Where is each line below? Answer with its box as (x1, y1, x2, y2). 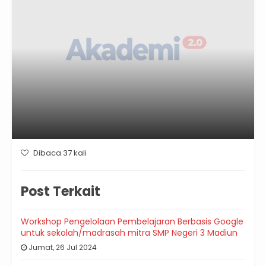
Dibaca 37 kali (31, 147, 87, 159)
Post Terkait (21, 182, 100, 201)
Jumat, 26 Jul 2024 (27, 242, 97, 253)
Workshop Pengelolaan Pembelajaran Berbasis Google (21, 216, 243, 228)
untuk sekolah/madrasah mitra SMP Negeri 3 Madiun (21, 227, 237, 239)
